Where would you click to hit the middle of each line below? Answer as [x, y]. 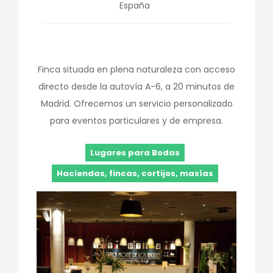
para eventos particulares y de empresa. [136, 121]
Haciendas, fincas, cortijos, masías [135, 173]
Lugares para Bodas [135, 153]
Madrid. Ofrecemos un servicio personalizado [136, 104]
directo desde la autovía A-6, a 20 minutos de [136, 87]
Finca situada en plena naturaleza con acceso [136, 69]
